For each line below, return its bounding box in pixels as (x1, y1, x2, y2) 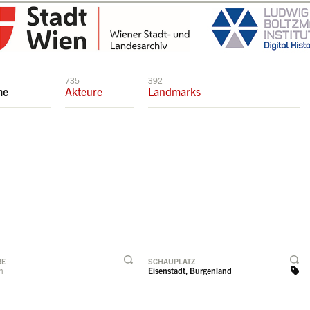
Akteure (65, 84, 102, 98)
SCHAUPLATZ (148, 256, 195, 266)
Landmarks (148, 84, 201, 98)
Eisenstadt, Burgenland (148, 265, 232, 275)
